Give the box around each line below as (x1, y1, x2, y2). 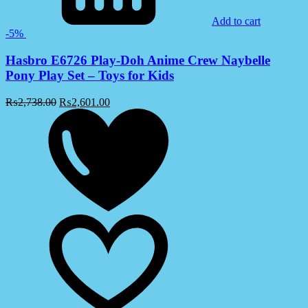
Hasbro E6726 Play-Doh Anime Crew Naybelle (5, 52, 270, 67)
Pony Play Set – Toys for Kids (5, 67, 174, 82)
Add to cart (212, 15, 261, 27)
